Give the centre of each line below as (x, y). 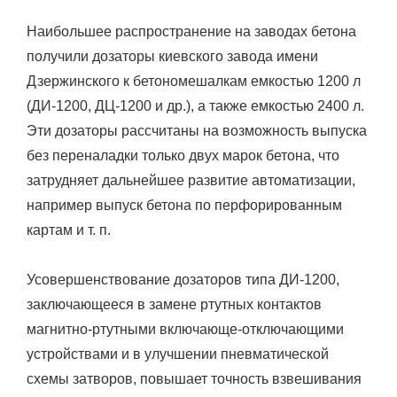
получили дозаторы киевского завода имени (172, 56)
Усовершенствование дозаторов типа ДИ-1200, (183, 279)
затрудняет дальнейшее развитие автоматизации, (191, 180)
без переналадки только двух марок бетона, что (183, 155)
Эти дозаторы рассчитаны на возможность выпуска (197, 130)
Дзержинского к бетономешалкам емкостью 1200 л (194, 81)
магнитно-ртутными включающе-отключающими (185, 329)
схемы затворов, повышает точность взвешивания (194, 378)
